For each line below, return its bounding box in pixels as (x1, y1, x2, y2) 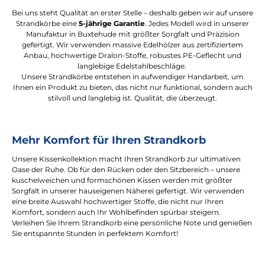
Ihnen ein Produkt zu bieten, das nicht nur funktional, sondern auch (12, 83, 253, 92)
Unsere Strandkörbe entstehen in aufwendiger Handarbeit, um (21, 72, 244, 82)
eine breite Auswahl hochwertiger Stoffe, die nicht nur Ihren (12, 197, 224, 206)
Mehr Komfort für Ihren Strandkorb (12, 134, 206, 147)
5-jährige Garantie (79, 19, 145, 28)
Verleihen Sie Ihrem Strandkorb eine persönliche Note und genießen (12, 218, 252, 228)
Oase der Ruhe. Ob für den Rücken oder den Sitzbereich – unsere (12, 165, 240, 174)
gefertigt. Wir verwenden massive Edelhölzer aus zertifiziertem (22, 40, 243, 50)
